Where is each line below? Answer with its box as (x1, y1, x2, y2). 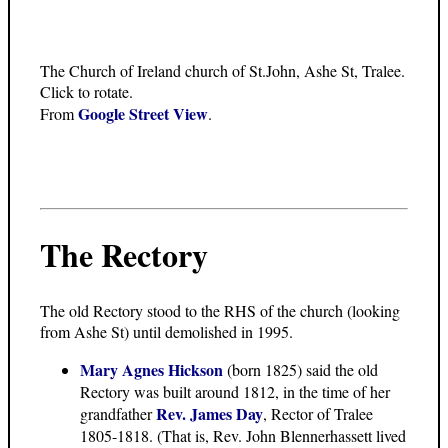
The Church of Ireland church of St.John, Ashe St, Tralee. (40, 59, 405, 81)
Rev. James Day (156, 401, 263, 425)
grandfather (80, 402, 156, 424)
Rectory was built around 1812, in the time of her (80, 380, 390, 402)
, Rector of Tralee (263, 402, 373, 424)
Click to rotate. (40, 80, 133, 102)
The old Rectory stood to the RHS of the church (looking (40, 299, 400, 321)
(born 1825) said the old (223, 358, 378, 380)
